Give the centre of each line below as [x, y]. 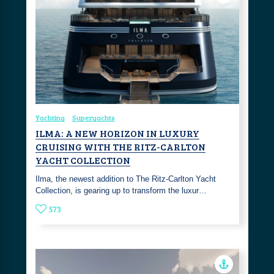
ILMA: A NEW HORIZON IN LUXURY [117, 133]
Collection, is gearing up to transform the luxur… [121, 191]
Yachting [50, 118]
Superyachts [93, 118]
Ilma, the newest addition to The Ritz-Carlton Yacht [125, 179]
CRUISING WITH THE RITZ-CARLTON [120, 147]
